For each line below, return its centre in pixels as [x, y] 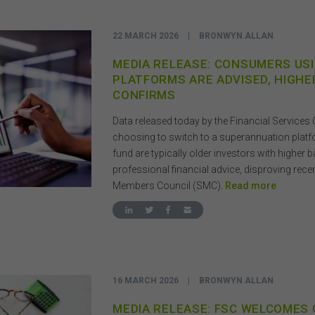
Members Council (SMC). [169, 185]
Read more [251, 185]
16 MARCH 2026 [147, 280]
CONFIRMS [144, 95]
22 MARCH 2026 [147, 36]
